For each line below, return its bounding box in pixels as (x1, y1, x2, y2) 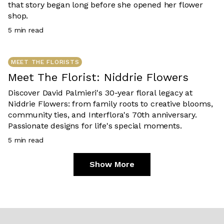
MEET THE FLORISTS (11, 58, 79, 65)
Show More (89, 159, 134, 169)
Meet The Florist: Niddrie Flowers (8, 70, 188, 83)
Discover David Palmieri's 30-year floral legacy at (8, 87, 192, 97)
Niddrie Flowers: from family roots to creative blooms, (8, 98, 213, 108)
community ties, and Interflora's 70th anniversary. (8, 109, 197, 119)
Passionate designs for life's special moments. (8, 120, 182, 130)
